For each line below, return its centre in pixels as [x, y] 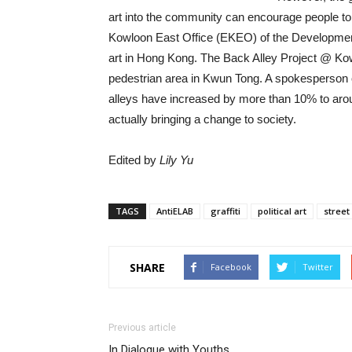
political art [282, 211]
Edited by [134, 160]
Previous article [142, 328]
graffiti [225, 211]
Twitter [318, 267]
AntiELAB [175, 211]
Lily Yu [176, 160]
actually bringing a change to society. [202, 119]
